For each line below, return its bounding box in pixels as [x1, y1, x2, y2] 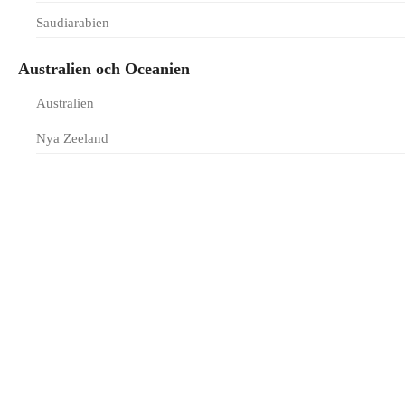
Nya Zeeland [36, 131, 108, 146]
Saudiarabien [36, 15, 109, 30]
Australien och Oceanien [18, 60, 190, 78]
